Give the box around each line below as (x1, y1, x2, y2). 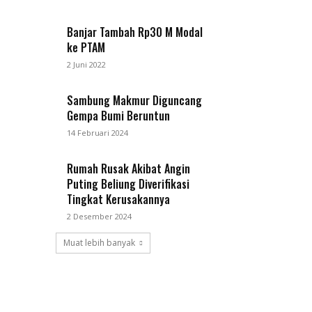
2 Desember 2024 (67, 211, 132, 222)
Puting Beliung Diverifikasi (67, 175, 190, 193)
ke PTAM (67, 39, 106, 56)
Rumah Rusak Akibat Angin (67, 160, 191, 178)
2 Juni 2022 (67, 59, 107, 70)
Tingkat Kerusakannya (67, 191, 173, 208)
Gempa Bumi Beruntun (67, 107, 171, 125)
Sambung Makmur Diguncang (67, 92, 203, 109)
